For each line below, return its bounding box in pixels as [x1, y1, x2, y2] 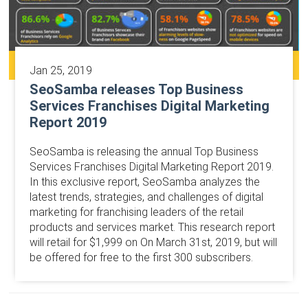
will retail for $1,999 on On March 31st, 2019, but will [29, 235, 277, 249]
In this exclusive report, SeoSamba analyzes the [29, 175, 260, 188]
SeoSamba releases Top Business [29, 80, 243, 98]
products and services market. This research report [29, 220, 275, 234]
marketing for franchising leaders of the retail [29, 205, 243, 219]
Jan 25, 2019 [29, 63, 92, 77]
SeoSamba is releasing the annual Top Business [29, 144, 258, 158]
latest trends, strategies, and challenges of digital [29, 190, 263, 203]
